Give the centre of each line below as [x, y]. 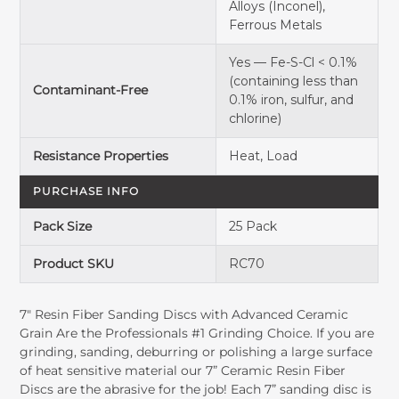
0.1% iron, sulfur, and [292, 100]
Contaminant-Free [91, 90]
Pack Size [63, 227]
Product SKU [74, 264]
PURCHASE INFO [86, 191]
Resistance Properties [101, 156]
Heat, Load [264, 156]
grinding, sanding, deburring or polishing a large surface [196, 352]
